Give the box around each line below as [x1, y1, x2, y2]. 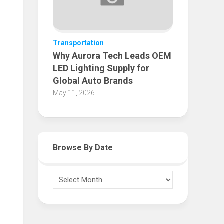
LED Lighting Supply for [53, 63, 149, 74]
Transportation [53, 39, 104, 47]
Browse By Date [53, 143, 113, 153]
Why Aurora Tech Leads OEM [53, 50, 171, 61]
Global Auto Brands [53, 75, 133, 86]
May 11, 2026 [53, 89, 95, 97]
